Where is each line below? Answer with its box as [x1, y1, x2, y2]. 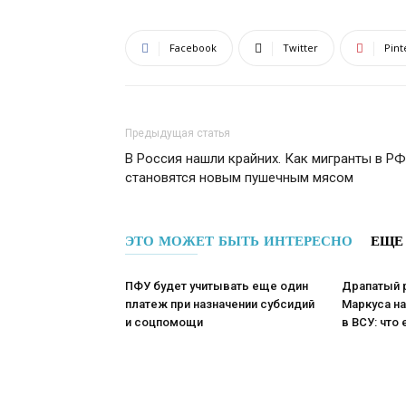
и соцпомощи [125, 315, 203, 329]
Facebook [169, 41, 217, 54]
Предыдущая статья [125, 127, 230, 140]
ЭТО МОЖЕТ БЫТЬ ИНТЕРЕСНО [125, 233, 353, 249]
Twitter [283, 41, 318, 54]
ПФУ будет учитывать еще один [125, 279, 308, 293]
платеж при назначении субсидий [125, 297, 314, 311]
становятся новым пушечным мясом [125, 169, 353, 186]
